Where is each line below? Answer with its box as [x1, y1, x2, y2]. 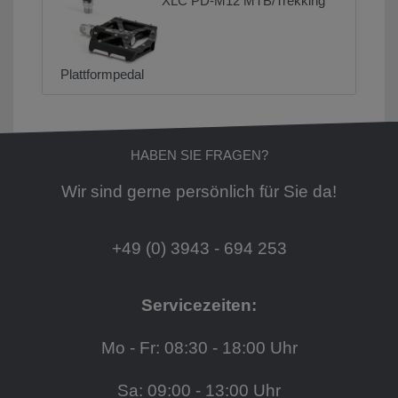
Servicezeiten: [141, 296, 257, 315]
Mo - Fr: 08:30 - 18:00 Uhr [100, 338, 298, 358]
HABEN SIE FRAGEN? [130, 147, 268, 163]
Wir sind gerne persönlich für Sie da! [61, 182, 337, 202]
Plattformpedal [60, 66, 144, 82]
